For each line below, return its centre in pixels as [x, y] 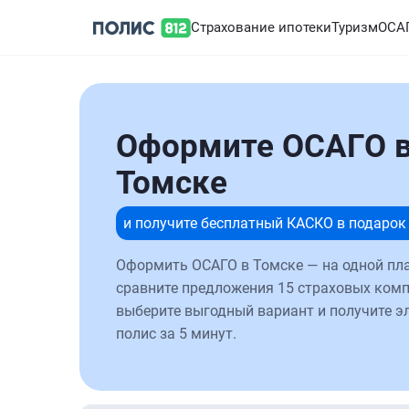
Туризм [355, 27]
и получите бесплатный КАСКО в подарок [265, 223]
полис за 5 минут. [176, 334]
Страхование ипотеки [261, 27]
